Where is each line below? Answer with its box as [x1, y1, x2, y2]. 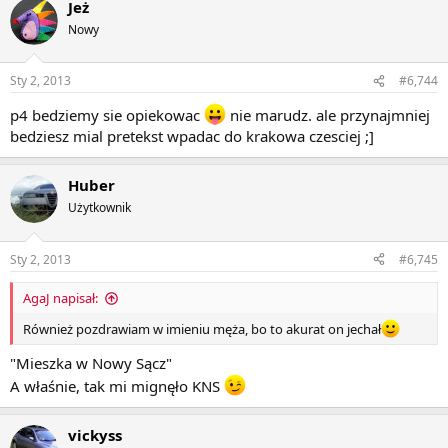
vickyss [68, 424, 122, 445]
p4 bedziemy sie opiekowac [10, 105, 204, 126]
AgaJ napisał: [23, 288, 98, 307]
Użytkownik [68, 199, 131, 217]
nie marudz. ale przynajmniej [226, 105, 430, 126]
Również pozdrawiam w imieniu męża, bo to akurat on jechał [23, 320, 381, 339]
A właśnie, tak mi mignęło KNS [10, 375, 224, 396]
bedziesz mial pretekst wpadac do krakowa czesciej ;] [10, 126, 374, 147]
